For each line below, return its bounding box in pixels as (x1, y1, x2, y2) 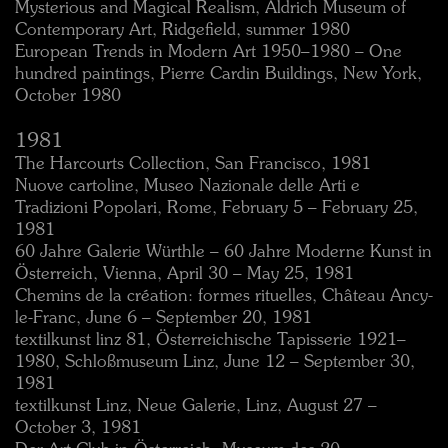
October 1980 (15, 88, 121, 105)
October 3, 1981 (15, 420, 141, 437)
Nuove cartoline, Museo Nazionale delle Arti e (15, 178, 360, 195)
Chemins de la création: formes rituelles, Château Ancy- (15, 288, 433, 305)
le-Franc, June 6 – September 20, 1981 (15, 310, 312, 327)
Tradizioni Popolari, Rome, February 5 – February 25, (15, 200, 418, 217)
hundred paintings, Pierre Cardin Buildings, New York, (15, 66, 422, 83)
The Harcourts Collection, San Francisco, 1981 (15, 156, 371, 173)
